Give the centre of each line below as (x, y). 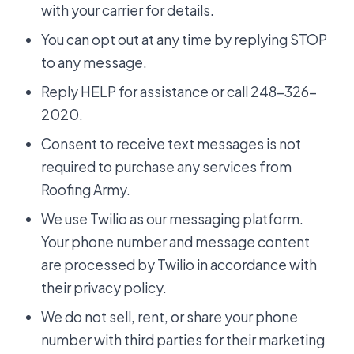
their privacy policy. (104, 288)
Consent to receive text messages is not (171, 144)
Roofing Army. (86, 190)
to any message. (94, 63)
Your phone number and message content (175, 242)
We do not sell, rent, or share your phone (169, 317)
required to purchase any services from (166, 167)
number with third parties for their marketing (183, 340)
